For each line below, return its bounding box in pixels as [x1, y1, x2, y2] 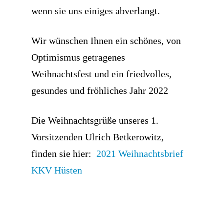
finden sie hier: [31, 148, 96, 159]
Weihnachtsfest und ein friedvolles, [31, 68, 172, 79]
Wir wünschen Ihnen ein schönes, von [31, 35, 181, 46]
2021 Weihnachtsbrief [96, 148, 183, 159]
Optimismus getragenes [31, 52, 125, 63]
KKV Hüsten [31, 165, 82, 175]
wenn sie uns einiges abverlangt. [31, 5, 160, 16]
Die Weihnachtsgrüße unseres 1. [31, 115, 158, 126]
